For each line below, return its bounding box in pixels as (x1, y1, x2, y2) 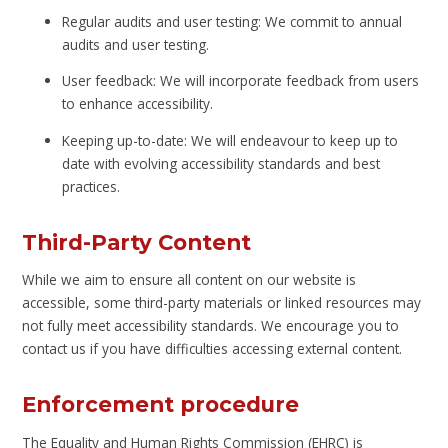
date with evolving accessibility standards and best (62, 153, 381, 173)
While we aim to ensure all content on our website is (22, 270, 357, 290)
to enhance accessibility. (62, 94, 214, 114)
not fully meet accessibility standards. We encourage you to (22, 316, 400, 336)
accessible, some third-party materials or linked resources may (22, 293, 422, 313)
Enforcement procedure (22, 391, 300, 418)
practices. (62, 176, 121, 196)
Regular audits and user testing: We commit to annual (62, 11, 403, 31)
